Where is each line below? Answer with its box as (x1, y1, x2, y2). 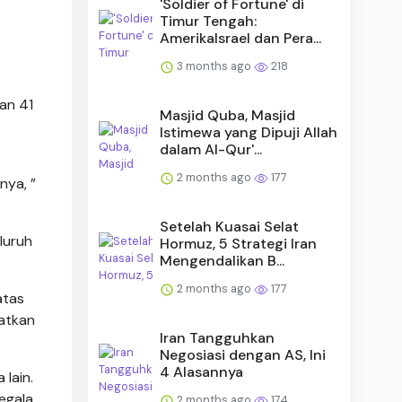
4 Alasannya (160, 362, 244, 381)
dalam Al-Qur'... (160, 139, 263, 159)
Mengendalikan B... (160, 250, 285, 270)
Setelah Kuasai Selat (160, 216, 300, 236)
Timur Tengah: (160, 11, 258, 31)
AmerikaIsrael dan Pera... (160, 28, 322, 48)
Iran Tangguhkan (160, 328, 275, 347)
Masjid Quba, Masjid (160, 105, 296, 125)
